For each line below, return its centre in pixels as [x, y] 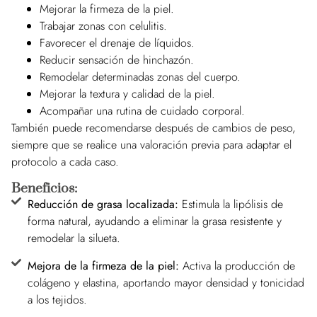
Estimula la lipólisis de [232, 204]
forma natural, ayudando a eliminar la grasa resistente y [154, 221]
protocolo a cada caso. [65, 162]
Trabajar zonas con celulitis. [103, 26]
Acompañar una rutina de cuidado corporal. [142, 111]
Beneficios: [44, 188]
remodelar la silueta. [74, 238]
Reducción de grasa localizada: [104, 204]
